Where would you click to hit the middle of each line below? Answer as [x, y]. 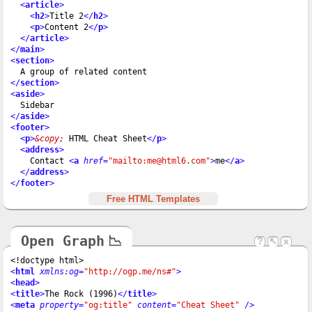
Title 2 [67, 16]
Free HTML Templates [153, 198]
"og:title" [108, 305]
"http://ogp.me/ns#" [130, 271]
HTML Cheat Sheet [106, 138]
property [59, 305]
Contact [40, 161]
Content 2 [67, 27]
